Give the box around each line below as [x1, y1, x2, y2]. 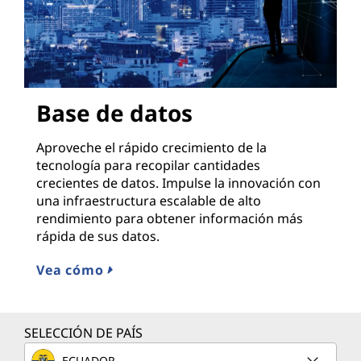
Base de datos [36, 98, 193, 129]
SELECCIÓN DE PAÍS [24, 324, 143, 342]
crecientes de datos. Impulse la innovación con [36, 174, 321, 193]
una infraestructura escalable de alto [36, 192, 261, 210]
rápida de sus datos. [36, 227, 160, 246]
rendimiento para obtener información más [36, 210, 303, 228]
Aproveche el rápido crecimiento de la [36, 139, 267, 157]
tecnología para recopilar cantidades [36, 156, 260, 175]
